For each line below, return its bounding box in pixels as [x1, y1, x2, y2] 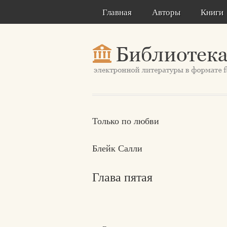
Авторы [152, 6, 180, 18]
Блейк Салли [92, 142, 142, 154]
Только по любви [92, 115, 159, 127]
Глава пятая [92, 169, 153, 185]
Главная [102, 6, 132, 18]
